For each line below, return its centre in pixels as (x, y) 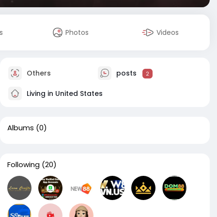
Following (23, 164)
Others (38, 73)
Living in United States (64, 93)
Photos (77, 32)
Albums (21, 128)
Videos (168, 32)
